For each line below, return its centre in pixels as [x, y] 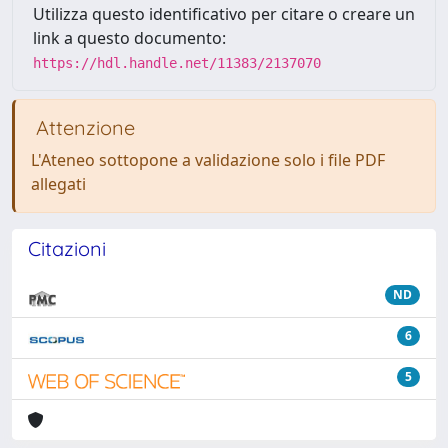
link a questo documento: [129, 37]
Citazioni [67, 248]
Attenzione [83, 127]
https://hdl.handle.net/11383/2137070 [177, 62]
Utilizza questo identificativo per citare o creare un [224, 13]
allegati [58, 183]
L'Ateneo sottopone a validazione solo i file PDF [208, 159]
